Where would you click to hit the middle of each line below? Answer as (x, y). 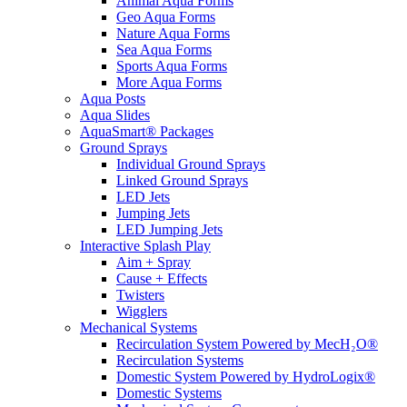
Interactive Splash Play (145, 246)
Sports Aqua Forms (172, 66)
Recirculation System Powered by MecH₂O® (247, 344)
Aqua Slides (115, 115)
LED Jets (143, 197)
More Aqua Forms (169, 82)
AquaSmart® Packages (147, 131)
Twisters (140, 295)
